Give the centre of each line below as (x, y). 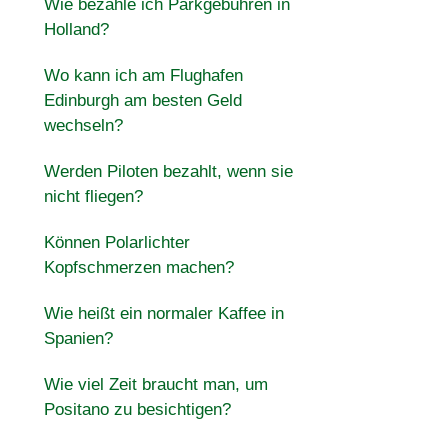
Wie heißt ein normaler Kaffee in (163, 313)
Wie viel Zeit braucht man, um (155, 384)
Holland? (76, 29)
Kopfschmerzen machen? (138, 267)
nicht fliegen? (93, 196)
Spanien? (78, 338)
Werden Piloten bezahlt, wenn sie (168, 171)
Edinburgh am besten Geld (142, 100)
